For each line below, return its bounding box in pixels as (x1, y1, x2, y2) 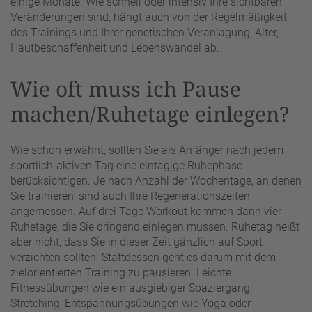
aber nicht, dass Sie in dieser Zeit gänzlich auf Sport (10, 235, 263, 249)
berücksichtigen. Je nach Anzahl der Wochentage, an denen (10, 173, 302, 187)
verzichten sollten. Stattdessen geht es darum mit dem (10, 250, 276, 264)
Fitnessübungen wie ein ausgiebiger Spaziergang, (10, 281, 252, 295)
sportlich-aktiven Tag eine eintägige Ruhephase (10, 158, 242, 172)
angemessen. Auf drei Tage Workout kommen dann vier (10, 204, 281, 218)
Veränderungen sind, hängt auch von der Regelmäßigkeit (10, 10, 287, 24)
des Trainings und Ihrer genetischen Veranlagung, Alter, (10, 26, 279, 40)
